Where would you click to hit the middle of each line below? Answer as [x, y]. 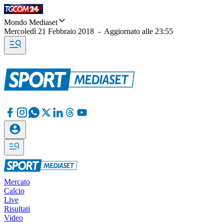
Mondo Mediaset [31, 22]
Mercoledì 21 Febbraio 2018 [49, 31]
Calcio [14, 191]
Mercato [17, 182]
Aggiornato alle [129, 31]
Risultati [17, 209]
